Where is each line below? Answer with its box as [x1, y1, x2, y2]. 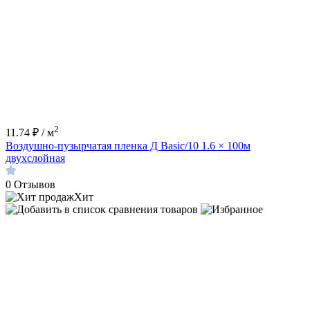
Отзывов [14, 178, 55, 190]
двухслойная [6, 152, 65, 164]
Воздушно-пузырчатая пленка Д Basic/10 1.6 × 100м [6, 139, 250, 152]
